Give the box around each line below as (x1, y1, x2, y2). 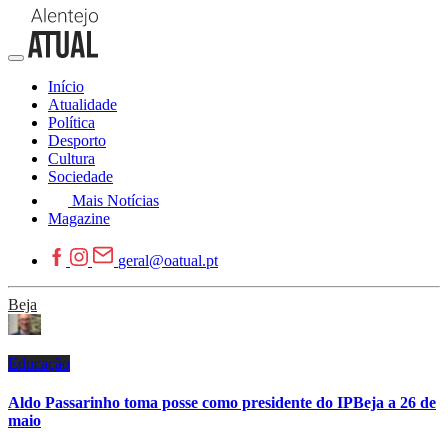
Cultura (48, 150, 95, 167)
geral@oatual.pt (118, 252, 218, 269)
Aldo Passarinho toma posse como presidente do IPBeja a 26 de (8, 394, 436, 412)
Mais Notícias (72, 192, 159, 209)
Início (48, 78, 84, 95)
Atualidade (48, 96, 117, 113)
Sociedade (48, 168, 113, 185)
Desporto (48, 132, 106, 149)
